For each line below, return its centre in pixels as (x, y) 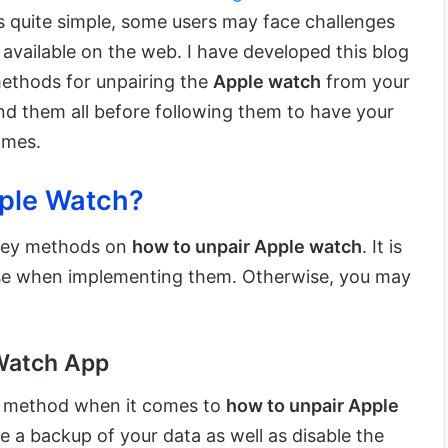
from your (365, 81)
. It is (382, 247)
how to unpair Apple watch (247, 247)
